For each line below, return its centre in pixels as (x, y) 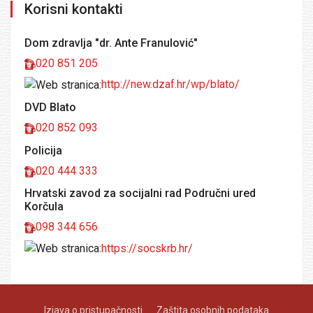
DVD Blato (50, 108)
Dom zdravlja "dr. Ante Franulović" (111, 43)
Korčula (44, 207)
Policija (43, 150)
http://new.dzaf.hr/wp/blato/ (170, 85)
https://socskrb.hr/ (147, 248)
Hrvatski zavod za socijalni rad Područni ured (140, 194)
